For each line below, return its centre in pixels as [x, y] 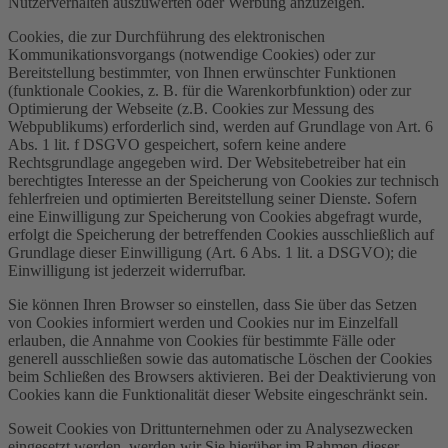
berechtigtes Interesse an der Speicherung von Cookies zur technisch [223, 180]
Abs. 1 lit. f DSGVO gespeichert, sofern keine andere [177, 144]
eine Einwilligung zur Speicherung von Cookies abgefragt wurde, [215, 216]
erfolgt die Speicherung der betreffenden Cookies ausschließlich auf [221, 234]
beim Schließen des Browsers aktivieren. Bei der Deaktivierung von [222, 376]
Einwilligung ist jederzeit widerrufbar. [127, 270]
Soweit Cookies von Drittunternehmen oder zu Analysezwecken [210, 428]
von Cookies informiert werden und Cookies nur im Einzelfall [203, 322]
